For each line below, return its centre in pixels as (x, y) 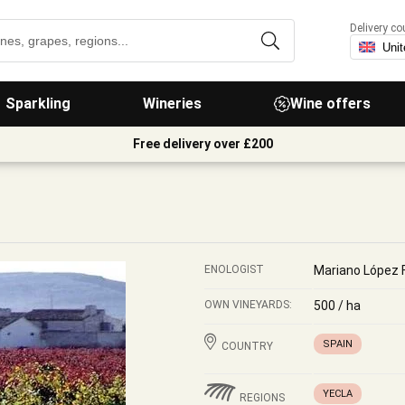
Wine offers (330, 104)
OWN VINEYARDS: (248, 305)
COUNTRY (247, 346)
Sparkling (38, 104)
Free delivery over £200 (202, 144)
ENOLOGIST (234, 269)
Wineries (172, 104)
